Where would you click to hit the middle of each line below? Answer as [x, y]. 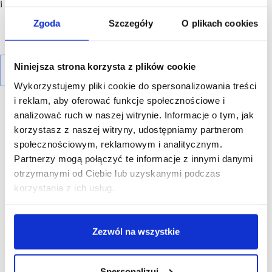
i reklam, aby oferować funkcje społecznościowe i [119, 100]
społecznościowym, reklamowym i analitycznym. [118, 144]
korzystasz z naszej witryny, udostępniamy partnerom [129, 129]
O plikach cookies [220, 23]
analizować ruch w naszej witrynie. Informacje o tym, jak [134, 115]
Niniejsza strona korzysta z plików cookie [105, 66]
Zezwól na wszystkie [136, 231]
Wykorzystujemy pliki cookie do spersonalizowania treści [135, 86]
